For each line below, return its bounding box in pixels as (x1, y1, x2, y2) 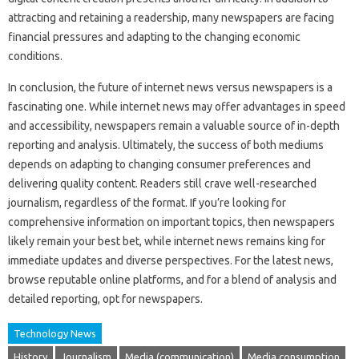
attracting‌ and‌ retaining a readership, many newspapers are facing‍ (8, 11, 334, 24)
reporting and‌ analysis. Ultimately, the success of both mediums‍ (8, 139, 324, 151)
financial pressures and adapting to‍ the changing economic (8, 30, 301, 43)
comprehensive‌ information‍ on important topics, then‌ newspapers (8, 216, 335, 228)
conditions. (8, 50, 63, 63)
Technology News (14, 328, 96, 339)
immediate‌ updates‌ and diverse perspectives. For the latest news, (8, 254, 333, 267)
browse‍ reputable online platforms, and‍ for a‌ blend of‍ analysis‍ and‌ (8, 273, 337, 286)
